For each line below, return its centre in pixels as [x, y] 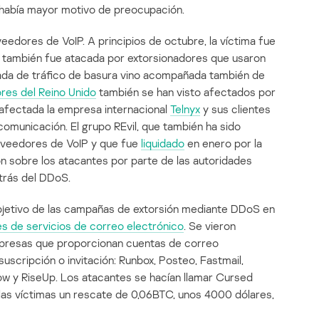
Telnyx [185, 109]
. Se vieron [210, 226]
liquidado [163, 143]
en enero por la [223, 143]
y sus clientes [235, 109]
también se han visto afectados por [186, 92]
